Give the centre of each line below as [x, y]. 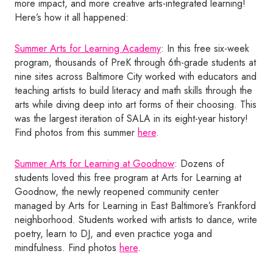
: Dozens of [199, 164]
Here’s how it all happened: [72, 18]
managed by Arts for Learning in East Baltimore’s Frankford [135, 206]
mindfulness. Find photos [67, 248]
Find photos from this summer [76, 133]
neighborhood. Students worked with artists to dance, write [136, 220]
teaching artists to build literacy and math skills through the [133, 91]
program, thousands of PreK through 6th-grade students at [135, 63]
